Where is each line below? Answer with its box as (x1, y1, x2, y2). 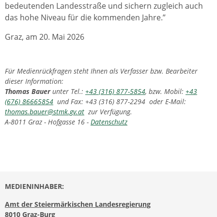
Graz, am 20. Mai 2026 (5, 31, 84, 42)
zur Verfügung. (84, 107, 132, 116)
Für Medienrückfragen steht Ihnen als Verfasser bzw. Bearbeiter (5, 66, 198, 76)
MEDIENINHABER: (5, 182, 64, 191)
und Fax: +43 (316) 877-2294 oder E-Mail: (53, 97, 186, 106)
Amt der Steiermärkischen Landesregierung (5, 200, 151, 209)
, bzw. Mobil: (145, 87, 186, 96)
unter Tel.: (52, 87, 85, 96)
